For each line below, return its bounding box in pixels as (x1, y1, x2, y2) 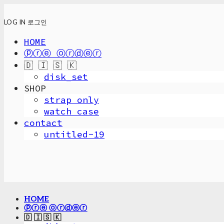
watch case (44, 105, 99, 117)
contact (24, 117, 62, 128)
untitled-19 (44, 128, 104, 140)
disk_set (44, 71, 88, 82)
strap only (44, 94, 99, 105)
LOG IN (4, 18, 26, 26)
